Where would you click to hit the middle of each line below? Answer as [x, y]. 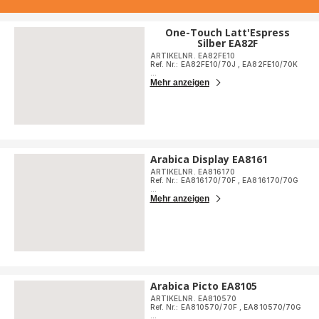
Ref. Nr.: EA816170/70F [194, 181]
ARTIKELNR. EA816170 [193, 172]
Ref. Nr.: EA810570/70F [194, 307]
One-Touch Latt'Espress [227, 33]
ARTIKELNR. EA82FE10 [193, 56]
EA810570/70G [273, 307]
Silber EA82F [227, 43]
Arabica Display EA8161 [209, 159]
